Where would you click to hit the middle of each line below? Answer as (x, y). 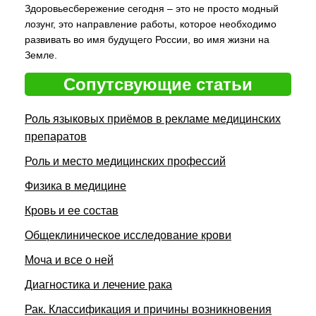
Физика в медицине (75, 186)
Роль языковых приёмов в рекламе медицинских (153, 119)
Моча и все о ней (69, 260)
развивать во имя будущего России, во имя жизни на (147, 39)
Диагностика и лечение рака (98, 285)
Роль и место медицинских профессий (125, 161)
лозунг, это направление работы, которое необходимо (151, 24)
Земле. (41, 55)
